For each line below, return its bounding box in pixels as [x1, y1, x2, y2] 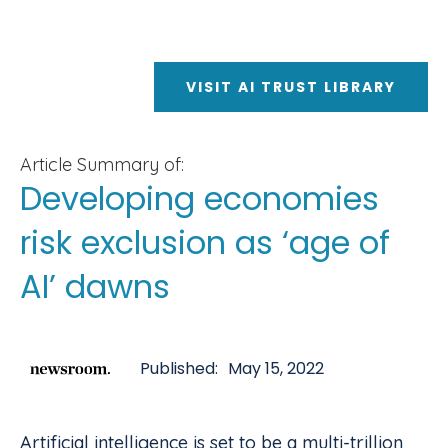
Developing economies [20, 176, 379, 221]
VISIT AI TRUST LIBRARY [186, 77, 396, 97]
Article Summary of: [20, 153, 184, 176]
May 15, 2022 [228, 357, 324, 380]
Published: [140, 357, 218, 380]
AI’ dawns [20, 264, 170, 309]
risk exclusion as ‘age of [20, 220, 390, 265]
